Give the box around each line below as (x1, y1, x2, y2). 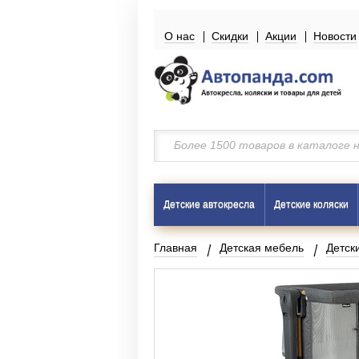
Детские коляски (273, 199, 349, 210)
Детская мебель (220, 241, 304, 254)
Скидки (212, 30, 248, 42)
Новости (313, 30, 357, 42)
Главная (154, 241, 197, 254)
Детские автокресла (163, 199, 255, 210)
